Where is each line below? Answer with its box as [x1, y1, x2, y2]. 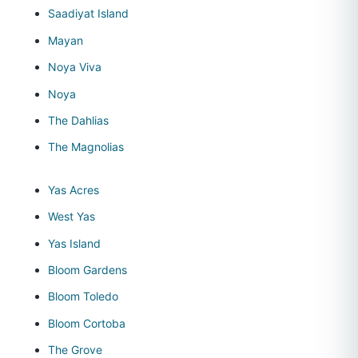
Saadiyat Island [48, 6, 129, 21]
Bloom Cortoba [48, 316, 125, 330]
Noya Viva [48, 60, 101, 74]
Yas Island [48, 236, 101, 250]
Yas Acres [48, 182, 99, 197]
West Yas [48, 209, 95, 224]
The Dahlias [48, 113, 109, 128]
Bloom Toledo [48, 289, 118, 304]
